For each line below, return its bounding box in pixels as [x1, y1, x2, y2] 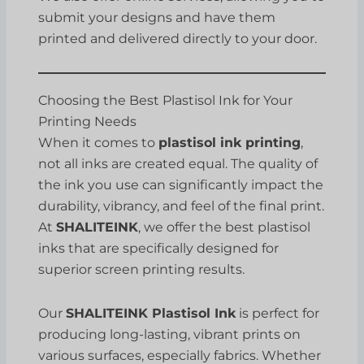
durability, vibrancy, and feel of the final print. [38, 197, 325, 214]
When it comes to [38, 134, 159, 150]
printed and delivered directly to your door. [38, 30, 318, 46]
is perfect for [236, 305, 320, 321]
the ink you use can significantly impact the [38, 176, 324, 193]
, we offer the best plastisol [138, 219, 311, 235]
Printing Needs [38, 113, 137, 129]
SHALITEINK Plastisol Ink [66, 305, 236, 321]
